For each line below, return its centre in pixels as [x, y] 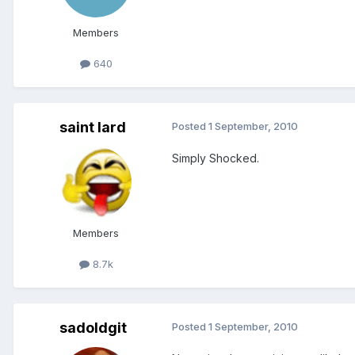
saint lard [93, 128]
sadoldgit [93, 328]
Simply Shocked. [216, 158]
